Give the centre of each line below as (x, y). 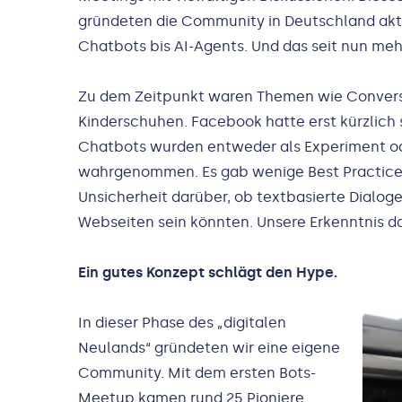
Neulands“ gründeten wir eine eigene (209, 348)
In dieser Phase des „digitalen (182, 323)
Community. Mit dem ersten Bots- (197, 373)
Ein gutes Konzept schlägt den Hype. (208, 273)
